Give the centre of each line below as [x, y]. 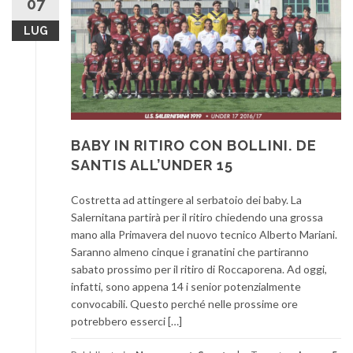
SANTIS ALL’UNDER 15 [152, 165]
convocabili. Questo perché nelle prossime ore [184, 304]
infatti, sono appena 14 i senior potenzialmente [186, 287]
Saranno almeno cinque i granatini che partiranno [190, 252]
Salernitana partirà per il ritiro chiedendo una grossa [197, 217]
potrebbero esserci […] [126, 321]
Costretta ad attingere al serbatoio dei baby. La [186, 200]
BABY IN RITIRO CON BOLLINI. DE [194, 146]
